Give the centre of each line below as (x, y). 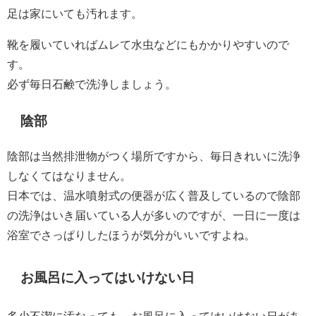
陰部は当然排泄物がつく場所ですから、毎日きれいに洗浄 (154, 156)
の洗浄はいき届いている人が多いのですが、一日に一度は (154, 215)
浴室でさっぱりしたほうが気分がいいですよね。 (131, 235)
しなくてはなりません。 (69, 175)
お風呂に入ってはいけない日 (108, 278)
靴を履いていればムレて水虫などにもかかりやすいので (148, 45)
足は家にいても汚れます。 (75, 14)
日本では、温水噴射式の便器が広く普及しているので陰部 (154, 195)
